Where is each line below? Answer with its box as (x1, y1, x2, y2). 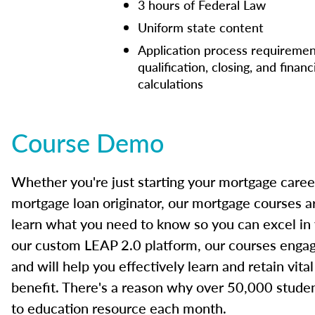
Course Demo (11, 124, 164, 160)
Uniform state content (138, 18, 264, 36)
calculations (138, 75, 203, 92)
